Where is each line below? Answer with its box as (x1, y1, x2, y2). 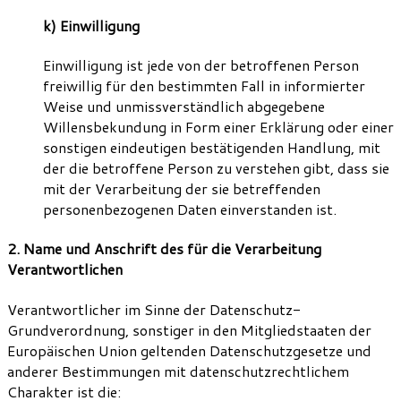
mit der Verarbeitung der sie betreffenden (43, 178, 320, 200)
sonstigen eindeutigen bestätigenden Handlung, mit (43, 137, 380, 158)
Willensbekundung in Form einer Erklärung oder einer (43, 116, 394, 138)
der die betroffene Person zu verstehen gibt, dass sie (43, 158, 389, 179)
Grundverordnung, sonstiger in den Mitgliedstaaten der (7, 319, 371, 340)
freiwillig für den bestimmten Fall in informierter (43, 75, 365, 97)
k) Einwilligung (43, 14, 140, 36)
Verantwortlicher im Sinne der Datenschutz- (7, 298, 301, 320)
